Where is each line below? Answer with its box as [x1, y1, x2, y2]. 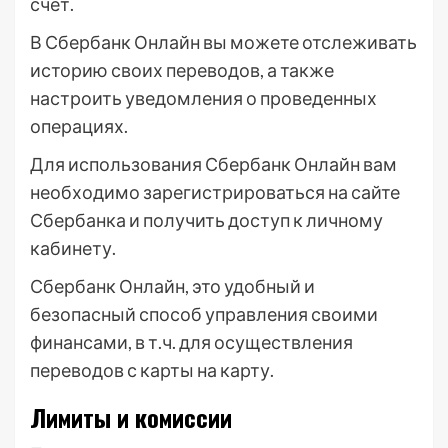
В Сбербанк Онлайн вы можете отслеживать [30, 31, 417, 54]
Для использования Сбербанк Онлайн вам [30, 153, 397, 176]
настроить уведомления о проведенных [30, 87, 377, 110]
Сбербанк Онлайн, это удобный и [30, 275, 315, 298]
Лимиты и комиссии [30, 399, 232, 436]
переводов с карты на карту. [30, 359, 274, 382]
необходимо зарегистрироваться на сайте [30, 181, 400, 204]
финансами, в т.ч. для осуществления [30, 331, 353, 354]
